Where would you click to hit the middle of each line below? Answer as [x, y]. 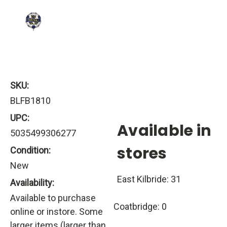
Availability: [32, 183]
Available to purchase [53, 198]
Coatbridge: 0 [140, 207]
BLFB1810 [30, 101]
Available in [164, 131]
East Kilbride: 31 [149, 179]
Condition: [30, 150]
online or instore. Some [56, 212]
